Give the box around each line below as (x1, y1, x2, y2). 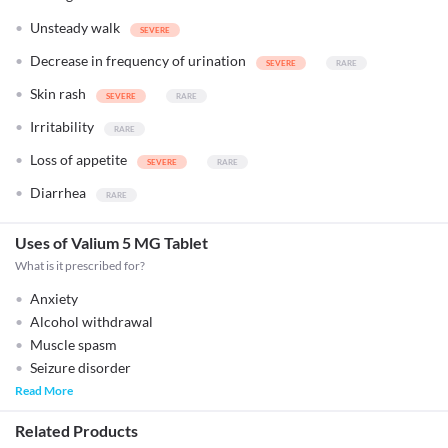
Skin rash (30, 85, 86, 102)
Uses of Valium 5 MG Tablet (15, 233, 208, 252)
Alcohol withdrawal (30, 313, 153, 330)
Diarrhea (30, 184, 86, 201)
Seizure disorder (30, 359, 131, 376)
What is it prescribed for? (15, 258, 145, 273)
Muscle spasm (30, 336, 117, 353)
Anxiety (30, 290, 78, 307)
